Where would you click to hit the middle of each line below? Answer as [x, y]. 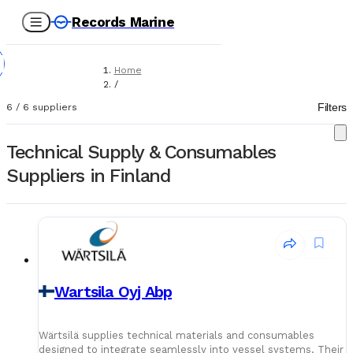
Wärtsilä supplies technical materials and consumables [176, 335]
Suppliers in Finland [89, 175]
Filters [332, 107]
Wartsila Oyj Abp [113, 291]
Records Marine [123, 22]
